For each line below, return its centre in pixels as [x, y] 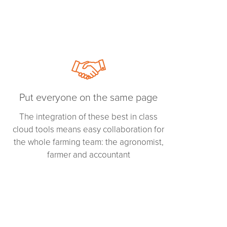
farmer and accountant [88, 155]
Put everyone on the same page [89, 98]
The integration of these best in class [89, 117]
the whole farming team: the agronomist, [88, 142]
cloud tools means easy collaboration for [89, 130]
